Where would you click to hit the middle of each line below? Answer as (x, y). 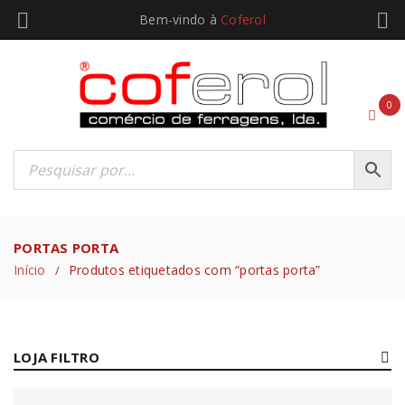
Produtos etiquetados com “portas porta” (194, 270)
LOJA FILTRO (57, 358)
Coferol (243, 19)
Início (30, 270)
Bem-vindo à (180, 19)
